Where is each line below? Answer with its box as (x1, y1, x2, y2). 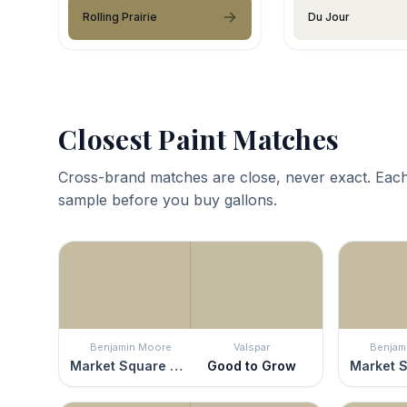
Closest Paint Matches (58, 120, 340, 157)
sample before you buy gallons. (58, 190, 277, 209)
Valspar (233, 340, 270, 353)
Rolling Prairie (83, 9, 157, 24)
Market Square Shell (170, 357, 183, 373)
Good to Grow (206, 357, 296, 373)
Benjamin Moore (89, 340, 172, 353)
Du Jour (308, 9, 350, 24)
